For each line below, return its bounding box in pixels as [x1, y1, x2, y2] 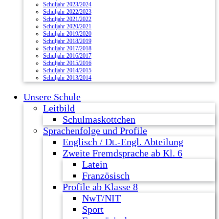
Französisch [82, 170, 130, 181]
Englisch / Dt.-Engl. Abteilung [63, 136, 183, 147]
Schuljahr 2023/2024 [43, 1, 91, 8]
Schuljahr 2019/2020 [43, 30, 91, 37]
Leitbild [43, 103, 75, 113]
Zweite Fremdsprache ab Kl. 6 [63, 148, 182, 158]
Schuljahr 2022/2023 [43, 8, 91, 15]
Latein [82, 159, 108, 170]
